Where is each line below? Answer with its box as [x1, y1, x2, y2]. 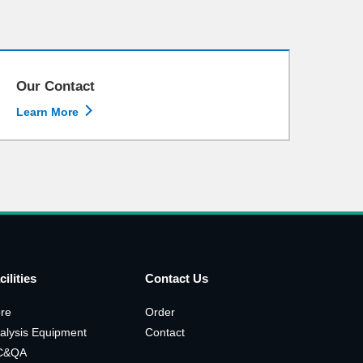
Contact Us [145, 271, 208, 285]
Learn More [16, 105, 82, 118]
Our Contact [16, 79, 95, 94]
